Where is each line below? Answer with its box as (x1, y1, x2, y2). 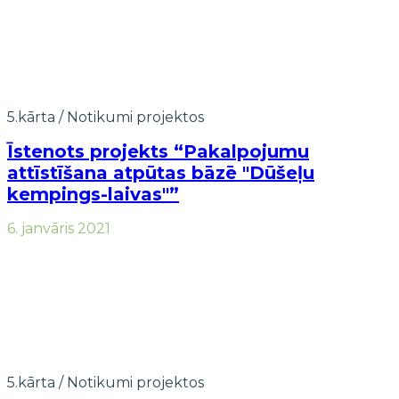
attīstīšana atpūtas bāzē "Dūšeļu (7, 161, 314, 183)
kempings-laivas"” (7, 183, 179, 205)
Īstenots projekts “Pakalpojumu (7, 140, 309, 162)
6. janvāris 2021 (7, 219, 110, 237)
